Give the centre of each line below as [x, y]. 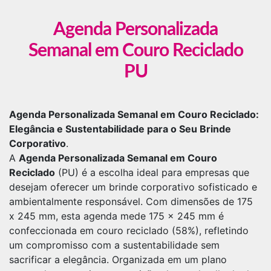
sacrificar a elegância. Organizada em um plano [118, 260]
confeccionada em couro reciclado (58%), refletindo [129, 231]
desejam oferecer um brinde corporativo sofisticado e [133, 187]
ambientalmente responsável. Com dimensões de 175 [131, 202]
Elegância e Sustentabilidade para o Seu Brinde [120, 129]
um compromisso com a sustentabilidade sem [114, 245]
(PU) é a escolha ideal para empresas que [152, 173]
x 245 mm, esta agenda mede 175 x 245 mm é [116, 216]
